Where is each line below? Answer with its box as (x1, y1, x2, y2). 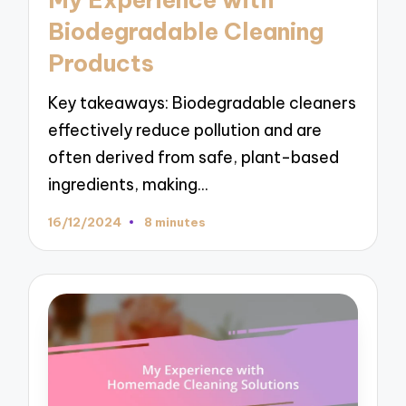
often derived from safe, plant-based (48, 146, 340, 168)
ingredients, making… (48, 173, 208, 195)
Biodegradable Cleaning (48, 17, 324, 47)
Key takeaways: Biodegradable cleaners (48, 92, 357, 113)
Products (48, 49, 155, 79)
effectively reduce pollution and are (48, 119, 323, 140)
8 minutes (143, 214, 206, 231)
